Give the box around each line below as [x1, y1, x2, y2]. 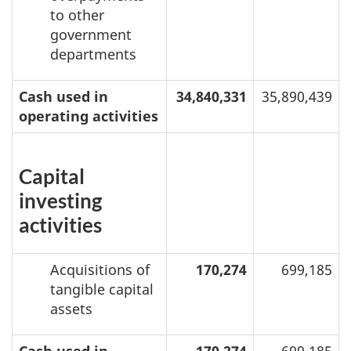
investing [19, 188, 102, 214]
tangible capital [50, 280, 154, 299]
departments [50, 45, 136, 64]
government [50, 25, 132, 45]
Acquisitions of [50, 260, 150, 280]
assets [50, 299, 92, 319]
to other [50, 5, 104, 25]
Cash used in [19, 87, 108, 107]
